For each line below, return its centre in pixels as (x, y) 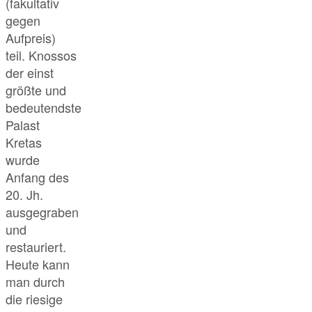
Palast (23, 125)
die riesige (34, 299)
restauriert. (36, 247)
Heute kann (38, 264)
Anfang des (37, 177)
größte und (36, 90)
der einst (30, 73)
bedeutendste (44, 108)
